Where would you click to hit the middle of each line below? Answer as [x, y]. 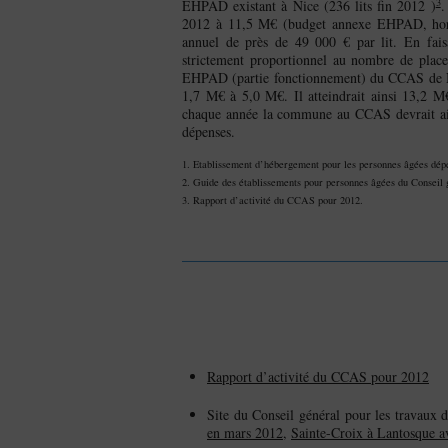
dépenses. [208, 132]
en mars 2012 [245, 433]
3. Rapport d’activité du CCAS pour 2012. [272, 199]
